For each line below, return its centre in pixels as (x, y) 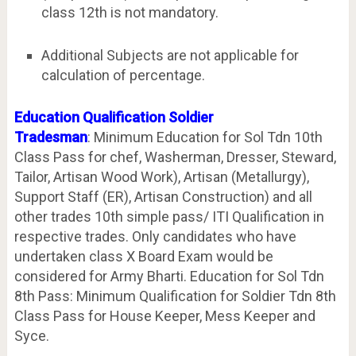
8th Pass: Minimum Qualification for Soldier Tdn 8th (175, 296)
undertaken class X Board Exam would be (143, 256)
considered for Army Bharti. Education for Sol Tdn (169, 276)
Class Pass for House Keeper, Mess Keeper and (164, 315)
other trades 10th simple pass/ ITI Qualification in (169, 216)
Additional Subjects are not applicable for (170, 55)
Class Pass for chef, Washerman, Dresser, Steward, (175, 157)
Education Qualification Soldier (114, 117)
